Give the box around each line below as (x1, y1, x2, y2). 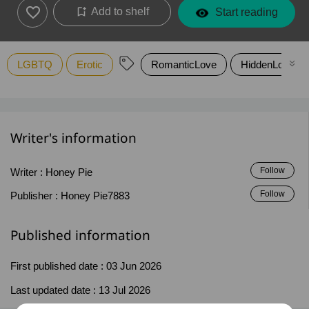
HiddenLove (241, 59, 295, 71)
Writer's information (10, 128, 137, 150)
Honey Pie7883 (61, 190, 130, 202)
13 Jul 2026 (99, 284, 150, 297)
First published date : (10, 260, 106, 272)
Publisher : (10, 190, 61, 202)
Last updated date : (10, 284, 99, 297)
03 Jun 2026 (106, 260, 161, 272)
